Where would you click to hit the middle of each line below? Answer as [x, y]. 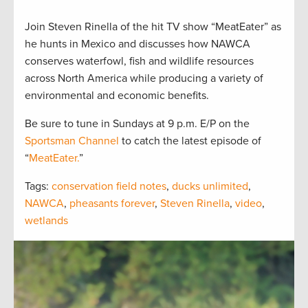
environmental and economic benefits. [117, 95]
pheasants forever [112, 203]
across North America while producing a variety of [144, 78]
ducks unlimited [210, 186]
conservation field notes [109, 186]
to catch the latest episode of [190, 141]
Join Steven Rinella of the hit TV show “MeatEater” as [153, 26]
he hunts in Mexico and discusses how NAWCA [137, 44]
